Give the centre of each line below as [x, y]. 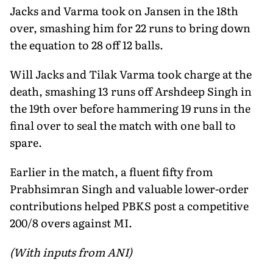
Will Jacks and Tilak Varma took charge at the [131, 74]
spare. [26, 142]
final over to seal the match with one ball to [123, 125]
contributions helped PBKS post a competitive [129, 205]
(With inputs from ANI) [71, 252]
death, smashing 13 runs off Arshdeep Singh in [131, 91]
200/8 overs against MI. [71, 222]
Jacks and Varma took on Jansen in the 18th [124, 10]
